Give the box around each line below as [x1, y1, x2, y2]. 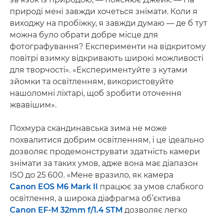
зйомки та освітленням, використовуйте [10, 77, 174, 86]
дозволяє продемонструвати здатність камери [10, 147, 200, 156]
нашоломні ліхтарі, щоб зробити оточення [10, 89, 182, 98]
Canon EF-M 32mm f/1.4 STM [10, 205, 123, 215]
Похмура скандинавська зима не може [10, 124, 167, 133]
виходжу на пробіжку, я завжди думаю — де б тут [10, 18, 207, 28]
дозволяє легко [123, 205, 187, 215]
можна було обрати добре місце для [10, 30, 158, 39]
